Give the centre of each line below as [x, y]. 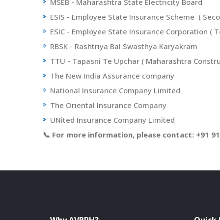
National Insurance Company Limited [116, 91]
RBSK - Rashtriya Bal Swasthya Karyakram [125, 46]
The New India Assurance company [112, 76]
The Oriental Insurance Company [109, 105]
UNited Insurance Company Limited [113, 120]
